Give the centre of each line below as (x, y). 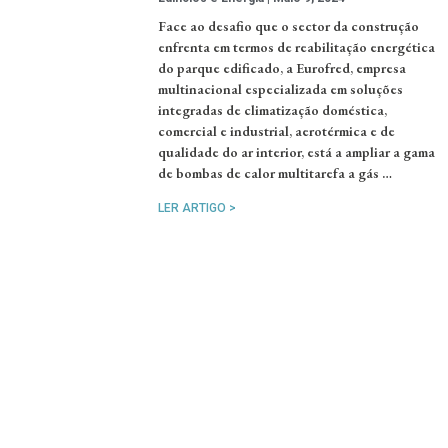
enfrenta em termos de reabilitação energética (297, 46)
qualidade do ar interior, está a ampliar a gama (297, 151)
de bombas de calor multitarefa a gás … (275, 172)
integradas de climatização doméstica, (273, 109)
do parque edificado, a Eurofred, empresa (282, 67)
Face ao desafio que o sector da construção (289, 25)
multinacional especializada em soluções (281, 88)
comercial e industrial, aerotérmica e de (277, 130)
